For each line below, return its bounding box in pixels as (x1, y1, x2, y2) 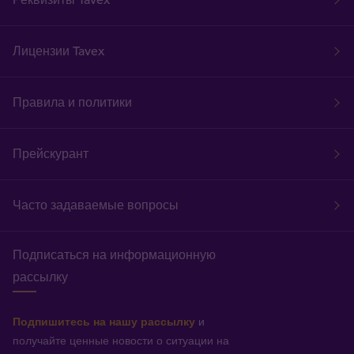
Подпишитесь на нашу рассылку (13, 314, 195, 329)
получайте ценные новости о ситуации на (13, 333, 229, 348)
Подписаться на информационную (13, 247, 216, 263)
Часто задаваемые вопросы (13, 197, 179, 213)
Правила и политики (13, 94, 132, 111)
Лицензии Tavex (13, 43, 104, 59)
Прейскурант (13, 145, 88, 162)
